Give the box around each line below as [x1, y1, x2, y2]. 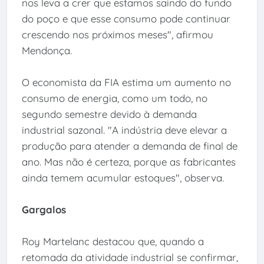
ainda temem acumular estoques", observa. [21, 171, 224, 184]
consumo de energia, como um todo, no [21, 92, 207, 105]
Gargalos [21, 203, 66, 216]
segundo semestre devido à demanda [21, 108, 197, 121]
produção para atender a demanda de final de [21, 140, 237, 153]
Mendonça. [21, 44, 72, 57]
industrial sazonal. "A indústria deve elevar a [21, 124, 227, 137]
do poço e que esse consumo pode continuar [21, 12, 230, 25]
